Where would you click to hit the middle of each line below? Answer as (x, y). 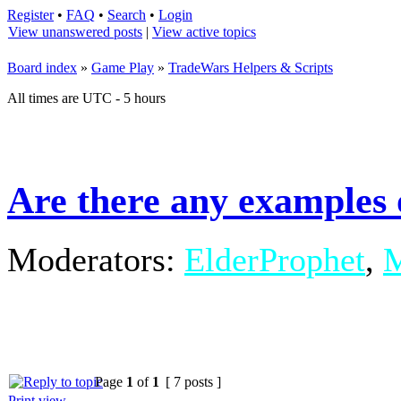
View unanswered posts (75, 32)
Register (30, 15)
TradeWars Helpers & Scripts (251, 68)
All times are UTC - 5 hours (86, 98)
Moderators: (96, 259)
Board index (42, 68)
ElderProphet (275, 259)
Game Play (123, 68)
